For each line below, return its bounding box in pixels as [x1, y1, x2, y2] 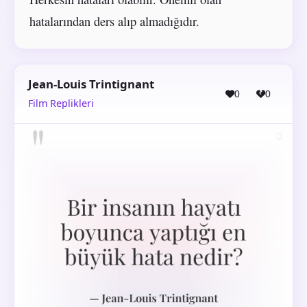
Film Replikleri [28, 96, 94, 110]
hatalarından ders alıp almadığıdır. [29, 12, 199, 29]
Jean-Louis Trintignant [28, 76, 154, 93]
